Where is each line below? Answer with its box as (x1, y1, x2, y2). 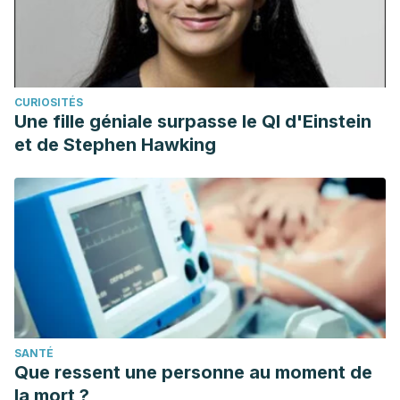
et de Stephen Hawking (14, 134, 216, 155)
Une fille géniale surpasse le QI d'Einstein (14, 111, 371, 132)
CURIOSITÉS (14, 96, 83, 109)
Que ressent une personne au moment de (14, 362, 372, 383)
